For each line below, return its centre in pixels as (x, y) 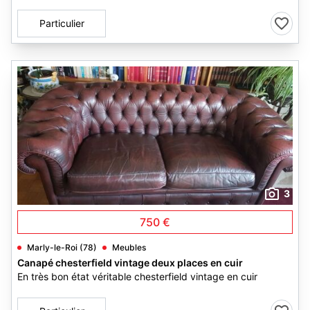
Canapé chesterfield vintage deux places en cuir (130, 263)
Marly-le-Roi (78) (62, 247)
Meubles (129, 247)
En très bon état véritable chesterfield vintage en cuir (137, 276)
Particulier (62, 23)
